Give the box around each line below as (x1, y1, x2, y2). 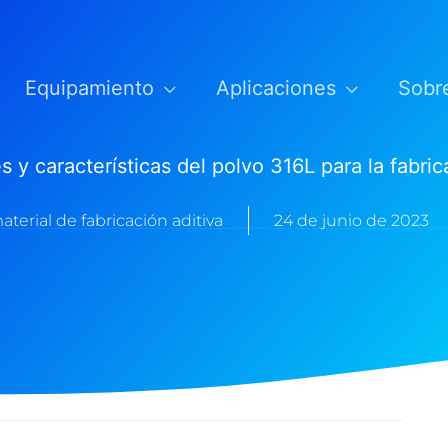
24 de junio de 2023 (273, 210, 429, 230)
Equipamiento (25, 76, 154, 101)
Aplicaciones (216, 76, 336, 101)
